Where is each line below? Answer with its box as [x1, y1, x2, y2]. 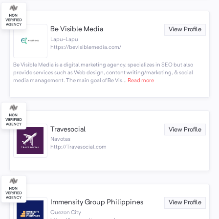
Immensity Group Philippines [50, 199, 144, 207]
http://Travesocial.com [50, 144, 107, 151]
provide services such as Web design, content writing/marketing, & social [13, 70, 193, 76]
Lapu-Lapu [50, 37, 79, 43]
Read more [126, 78, 154, 84]
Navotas [50, 136, 71, 143]
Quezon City [50, 209, 82, 216]
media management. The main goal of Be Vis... [13, 78, 127, 84]
